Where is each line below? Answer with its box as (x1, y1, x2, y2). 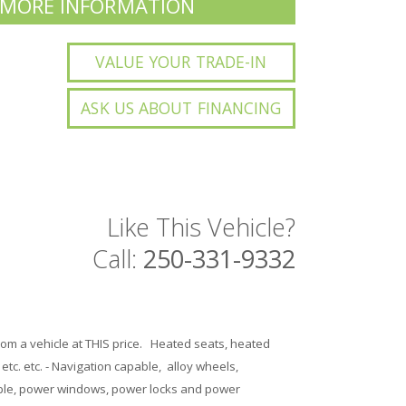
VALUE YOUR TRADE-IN (95, 51, 267, 73)
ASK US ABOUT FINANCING (81, 97, 282, 120)
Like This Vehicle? (107, 210, 295, 245)
